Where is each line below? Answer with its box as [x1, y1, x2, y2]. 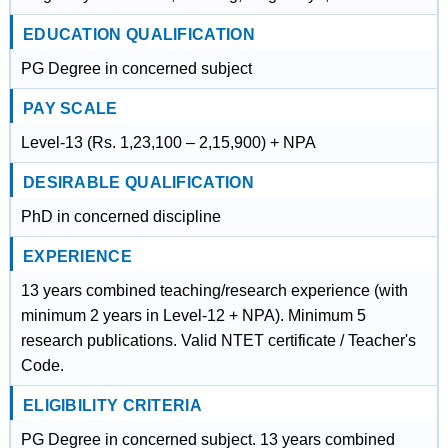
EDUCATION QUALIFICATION [22, 26, 255, 43]
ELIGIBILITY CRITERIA [22, 397, 202, 414]
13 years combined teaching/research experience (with [20, 282, 408, 299]
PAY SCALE [22, 100, 118, 117]
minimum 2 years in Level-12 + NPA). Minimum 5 [20, 307, 366, 324]
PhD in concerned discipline [20, 208, 221, 225]
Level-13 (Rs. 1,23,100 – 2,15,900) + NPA [20, 134, 316, 151]
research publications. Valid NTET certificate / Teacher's [20, 332, 416, 349]
